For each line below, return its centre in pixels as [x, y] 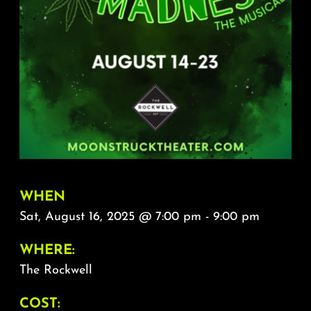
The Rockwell [56, 271]
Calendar [155, 100]
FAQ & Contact [156, 53]
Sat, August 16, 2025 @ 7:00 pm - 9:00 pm [139, 217]
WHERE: [47, 251]
